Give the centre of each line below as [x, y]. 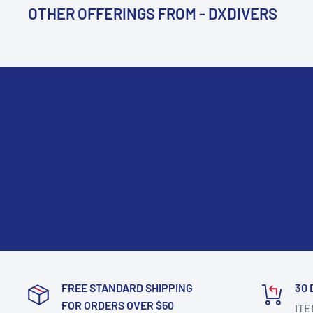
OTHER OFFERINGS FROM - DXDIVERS [153, 13]
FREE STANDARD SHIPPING [127, 287]
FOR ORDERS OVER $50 [118, 305]
